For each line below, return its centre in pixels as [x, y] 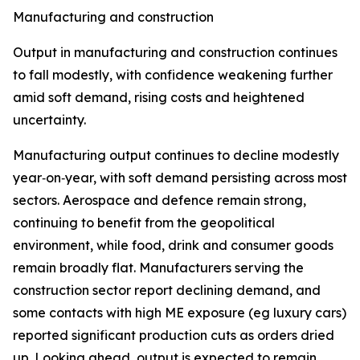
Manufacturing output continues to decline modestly [176, 155]
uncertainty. [49, 120]
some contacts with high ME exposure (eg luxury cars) [180, 313]
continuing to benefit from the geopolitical [144, 223]
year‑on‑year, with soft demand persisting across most [180, 178]
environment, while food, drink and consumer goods [173, 245]
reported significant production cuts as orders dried [174, 335]
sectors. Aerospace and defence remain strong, [160, 200]
